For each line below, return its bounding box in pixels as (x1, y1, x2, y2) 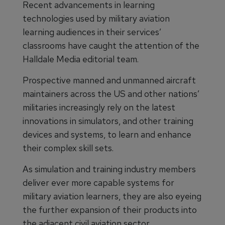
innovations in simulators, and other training (23, 115, 193, 127)
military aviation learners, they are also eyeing (23, 190, 201, 202)
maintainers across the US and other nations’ (23, 88, 199, 100)
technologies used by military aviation (23, 13, 170, 25)
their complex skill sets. (23, 142, 114, 154)
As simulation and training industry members (23, 163, 196, 175)
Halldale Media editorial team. (23, 53, 139, 65)
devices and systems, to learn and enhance (23, 129, 191, 141)
